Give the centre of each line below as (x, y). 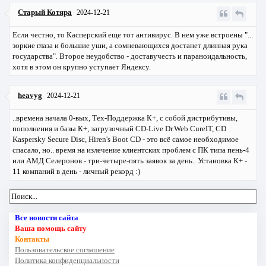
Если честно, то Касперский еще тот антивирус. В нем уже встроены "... (133, 35)
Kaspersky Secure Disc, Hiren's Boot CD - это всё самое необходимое (126, 140)
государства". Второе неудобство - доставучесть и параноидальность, (130, 56)
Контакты (32, 239)
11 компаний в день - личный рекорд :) (76, 172)
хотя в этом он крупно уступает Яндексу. (82, 67)
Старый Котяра (45, 12)
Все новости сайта (47, 218)
